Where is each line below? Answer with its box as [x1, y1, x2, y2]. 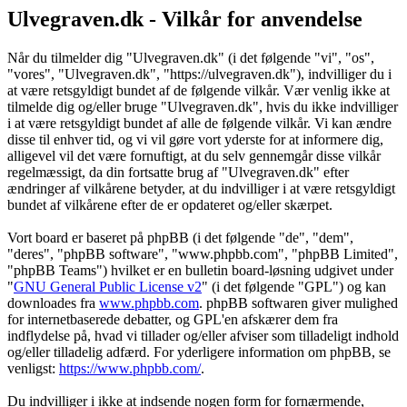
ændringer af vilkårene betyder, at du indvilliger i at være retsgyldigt [7, 181, 395, 197]
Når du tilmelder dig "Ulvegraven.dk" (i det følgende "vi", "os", [7, 50, 374, 66]
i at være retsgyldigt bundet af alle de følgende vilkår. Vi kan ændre [7, 115, 392, 132]
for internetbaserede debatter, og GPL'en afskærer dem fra [7, 312, 338, 328]
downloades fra [7, 295, 99, 312]
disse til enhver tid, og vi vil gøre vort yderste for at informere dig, [7, 132, 383, 148]
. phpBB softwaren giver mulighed [199, 295, 398, 312]
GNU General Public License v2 [14, 279, 202, 295]
